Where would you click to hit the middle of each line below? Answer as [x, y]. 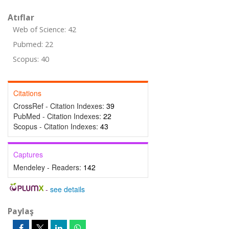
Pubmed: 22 [33, 44]
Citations [27, 93]
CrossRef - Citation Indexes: [60, 106]
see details [67, 189]
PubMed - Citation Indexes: [58, 116]
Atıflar [21, 17]
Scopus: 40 [31, 59]
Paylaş [21, 211]
